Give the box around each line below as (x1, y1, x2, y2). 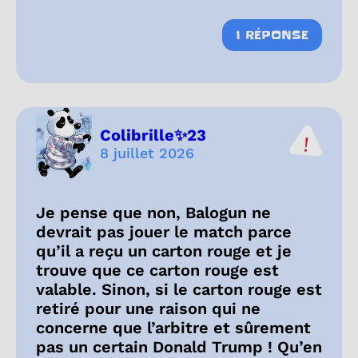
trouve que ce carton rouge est (36, 261, 279, 280)
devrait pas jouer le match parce (36, 222, 292, 242)
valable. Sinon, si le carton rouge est (36, 280, 322, 300)
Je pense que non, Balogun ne (36, 203, 271, 223)
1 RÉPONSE (236, 27, 308, 44)
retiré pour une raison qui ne (36, 299, 261, 319)
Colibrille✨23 (100, 125, 206, 145)
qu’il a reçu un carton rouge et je (36, 241, 292, 261)
